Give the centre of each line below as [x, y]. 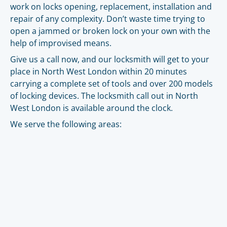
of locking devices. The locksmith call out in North [104, 96]
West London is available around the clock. [91, 108]
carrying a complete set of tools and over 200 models [111, 84]
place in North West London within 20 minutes [99, 71]
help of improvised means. [61, 43]
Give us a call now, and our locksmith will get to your [110, 59]
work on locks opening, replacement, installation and [111, 7]
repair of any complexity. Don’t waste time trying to [108, 19]
